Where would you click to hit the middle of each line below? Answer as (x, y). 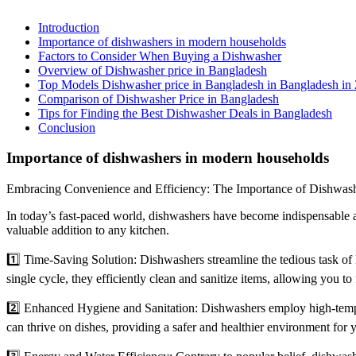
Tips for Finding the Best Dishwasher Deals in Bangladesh (185, 113)
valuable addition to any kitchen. (88, 230)
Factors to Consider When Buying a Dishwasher (160, 56)
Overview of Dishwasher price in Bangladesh (153, 70)
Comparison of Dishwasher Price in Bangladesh (159, 99)
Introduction (69, 27)
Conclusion (67, 127)
